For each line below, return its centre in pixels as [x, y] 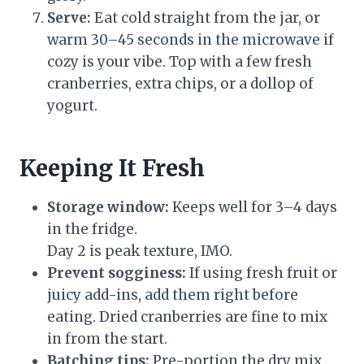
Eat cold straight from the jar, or [206, 18]
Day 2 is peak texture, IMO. [140, 251]
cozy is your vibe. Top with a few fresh [180, 62]
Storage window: [108, 208]
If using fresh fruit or [262, 273]
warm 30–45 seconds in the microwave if [191, 40]
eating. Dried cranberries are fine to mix [187, 317]
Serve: [69, 18]
